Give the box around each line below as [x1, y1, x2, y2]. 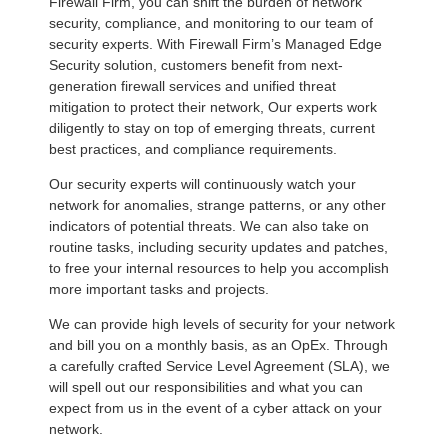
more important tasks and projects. [49, 281, 269, 298]
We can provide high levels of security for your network [49, 316, 395, 333]
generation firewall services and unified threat [49, 78, 336, 95]
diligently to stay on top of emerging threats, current [49, 120, 375, 137]
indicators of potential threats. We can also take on [49, 218, 369, 235]
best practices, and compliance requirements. [49, 141, 337, 158]
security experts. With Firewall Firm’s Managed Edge [49, 36, 382, 53]
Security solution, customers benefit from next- [49, 57, 343, 74]
